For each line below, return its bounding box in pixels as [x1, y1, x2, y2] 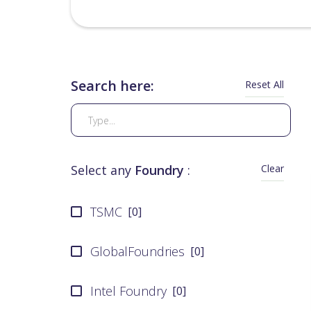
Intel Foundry [90, 283, 167, 299]
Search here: [71, 76, 154, 95]
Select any [71, 162, 135, 178]
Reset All [244, 77, 284, 91]
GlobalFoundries [90, 243, 185, 260]
